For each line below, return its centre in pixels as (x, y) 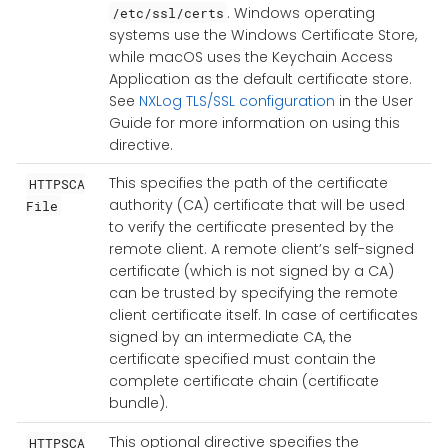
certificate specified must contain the (242, 359)
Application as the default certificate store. (260, 78)
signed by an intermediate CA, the (230, 337)
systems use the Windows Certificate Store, (262, 34)
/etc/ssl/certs (167, 12)
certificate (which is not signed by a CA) (251, 271)
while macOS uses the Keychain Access (250, 56)
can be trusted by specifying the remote (253, 293)
